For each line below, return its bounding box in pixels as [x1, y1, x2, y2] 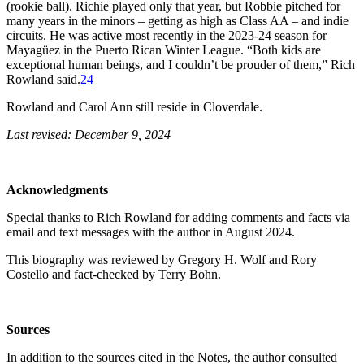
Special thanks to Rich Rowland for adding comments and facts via [6, 210, 350, 224]
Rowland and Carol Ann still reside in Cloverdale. [6, 99, 262, 114]
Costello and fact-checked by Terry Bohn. [6, 266, 221, 281]
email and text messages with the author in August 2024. [6, 224, 295, 239]
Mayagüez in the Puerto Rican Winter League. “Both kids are [6, 42, 321, 57]
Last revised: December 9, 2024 [6, 127, 171, 141]
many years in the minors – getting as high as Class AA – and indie [6, 13, 349, 28]
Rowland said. [6, 71, 80, 86]
